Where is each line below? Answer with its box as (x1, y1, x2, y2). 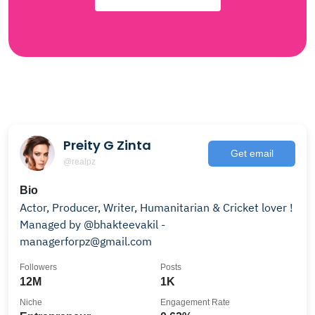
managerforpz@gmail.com (20, 234, 152, 248)
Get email (230, 147, 274, 159)
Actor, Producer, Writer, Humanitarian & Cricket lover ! (20, 200, 293, 214)
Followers (20, 262, 57, 272)
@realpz (63, 156, 96, 167)
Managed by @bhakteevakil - (20, 217, 165, 231)
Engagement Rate (160, 297, 230, 307)
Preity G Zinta (63, 136, 151, 154)
